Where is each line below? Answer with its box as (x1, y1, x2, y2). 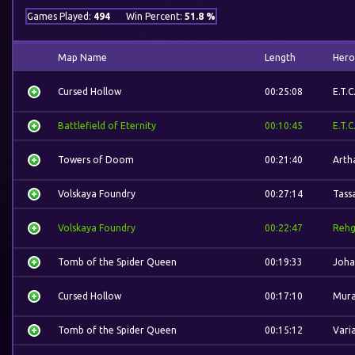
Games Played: (27, 11, 94, 21)
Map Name (58, 52, 107, 63)
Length (265, 52, 296, 63)
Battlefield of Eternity (58, 120, 156, 131)
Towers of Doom (58, 155, 134, 165)
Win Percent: (126, 11, 185, 21)
